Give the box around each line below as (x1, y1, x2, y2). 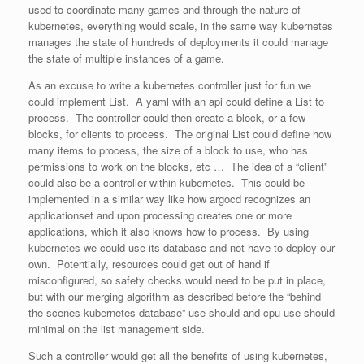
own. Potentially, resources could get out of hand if (28, 256, 270, 271)
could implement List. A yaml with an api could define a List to (28, 93, 324, 109)
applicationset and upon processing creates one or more (28, 207, 292, 223)
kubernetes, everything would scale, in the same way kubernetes (28, 18, 333, 33)
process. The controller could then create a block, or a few (28, 110, 305, 125)
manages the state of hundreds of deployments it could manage (28, 34, 328, 50)
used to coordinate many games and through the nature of (28, 2, 301, 17)
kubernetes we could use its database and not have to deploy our (28, 240, 335, 255)
